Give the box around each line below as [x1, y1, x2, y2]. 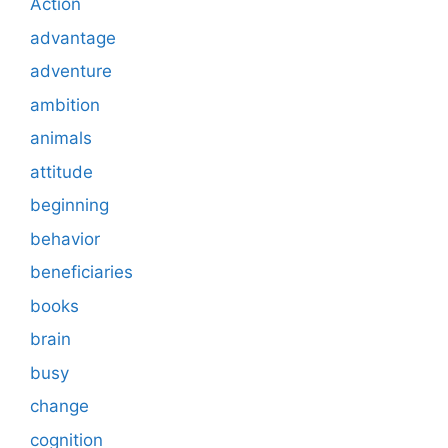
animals [30, 128, 92, 149]
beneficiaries [30, 262, 133, 283]
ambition [30, 94, 100, 115]
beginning [30, 195, 109, 216]
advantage [30, 27, 116, 48]
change [30, 396, 89, 417]
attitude [30, 161, 93, 182]
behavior [30, 228, 100, 249]
